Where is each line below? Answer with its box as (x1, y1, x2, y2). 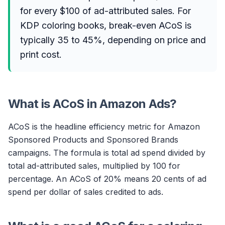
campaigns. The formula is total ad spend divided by (8, 148, 205, 158)
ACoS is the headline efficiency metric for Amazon (8, 122, 200, 132)
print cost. (20, 49, 62, 60)
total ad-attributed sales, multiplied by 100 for (8, 161, 180, 171)
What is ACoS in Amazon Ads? (8, 96, 177, 111)
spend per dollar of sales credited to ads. (8, 187, 163, 197)
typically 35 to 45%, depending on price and (20, 35, 206, 45)
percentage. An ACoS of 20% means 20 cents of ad (8, 174, 206, 184)
